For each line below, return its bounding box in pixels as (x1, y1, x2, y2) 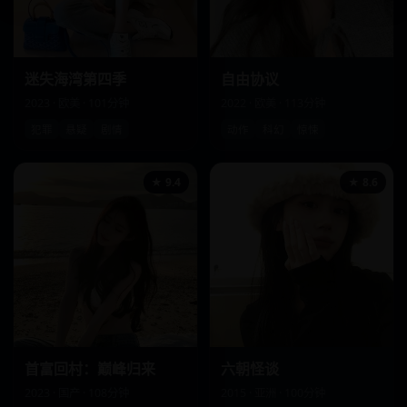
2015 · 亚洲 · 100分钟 (221, 384, 325, 401)
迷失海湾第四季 (24, 68, 126, 89)
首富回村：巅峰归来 (24, 358, 155, 379)
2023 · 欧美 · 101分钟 (24, 94, 129, 111)
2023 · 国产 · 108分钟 (24, 384, 129, 401)
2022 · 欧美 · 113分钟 (221, 94, 325, 111)
